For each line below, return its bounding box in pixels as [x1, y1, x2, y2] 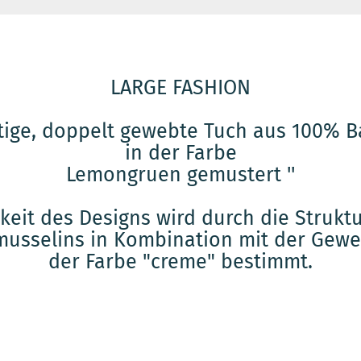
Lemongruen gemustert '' [66, 163, 295, 187]
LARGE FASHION [110, 76, 251, 100]
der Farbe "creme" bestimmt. [48, 250, 313, 274]
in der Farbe [124, 141, 237, 165]
